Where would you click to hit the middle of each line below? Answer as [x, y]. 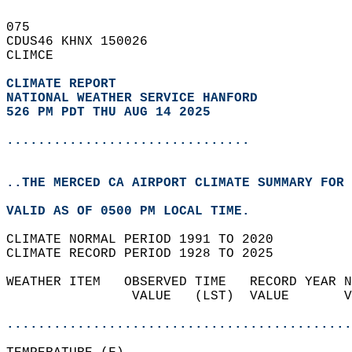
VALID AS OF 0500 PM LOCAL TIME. [136, 211]
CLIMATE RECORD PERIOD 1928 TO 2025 [148, 254]
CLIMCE [38, 56]
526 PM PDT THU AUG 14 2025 [108, 112]
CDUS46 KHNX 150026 [85, 42]
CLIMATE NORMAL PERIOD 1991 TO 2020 [148, 240]
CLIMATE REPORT [65, 84]
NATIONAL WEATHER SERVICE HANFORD [132, 98]
